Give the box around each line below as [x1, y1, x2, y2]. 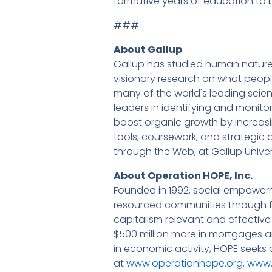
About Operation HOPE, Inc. [114, 169, 254, 183]
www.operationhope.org [126, 256, 243, 271]
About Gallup [114, 42, 182, 57]
